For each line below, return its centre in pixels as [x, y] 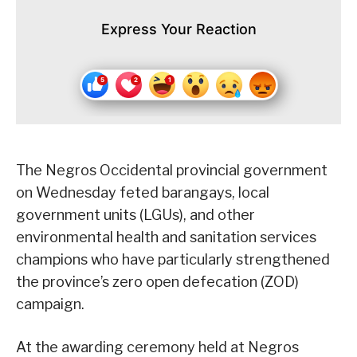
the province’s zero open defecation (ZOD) [157, 282]
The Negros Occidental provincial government [172, 171]
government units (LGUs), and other [135, 215]
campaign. [50, 304]
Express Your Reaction [178, 29]
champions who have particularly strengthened [173, 260]
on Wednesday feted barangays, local [143, 193]
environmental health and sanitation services [166, 237]
